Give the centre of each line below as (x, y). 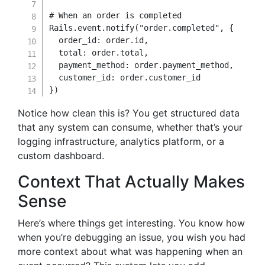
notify (120, 28)
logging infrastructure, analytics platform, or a (121, 141)
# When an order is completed (116, 15)
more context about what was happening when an (130, 251)
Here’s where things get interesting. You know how (131, 223)
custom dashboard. (61, 156)
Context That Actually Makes (131, 182)
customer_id (85, 77)
